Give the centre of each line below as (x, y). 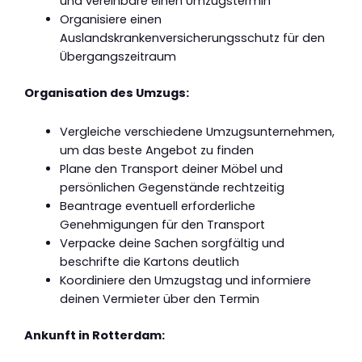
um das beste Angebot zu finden (156, 151)
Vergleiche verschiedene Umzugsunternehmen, (197, 132)
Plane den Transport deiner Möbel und (171, 169)
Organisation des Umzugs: (107, 93)
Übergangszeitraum (118, 56)
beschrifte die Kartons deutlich (149, 262)
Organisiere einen (110, 19)
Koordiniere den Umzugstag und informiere (185, 281)
